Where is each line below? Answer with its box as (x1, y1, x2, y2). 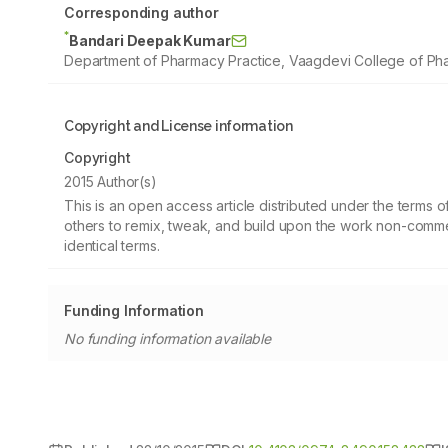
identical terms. (64, 237, 160, 254)
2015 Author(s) (64, 173, 157, 190)
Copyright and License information (64, 118, 293, 134)
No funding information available (64, 330, 271, 347)
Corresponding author (64, 4, 219, 21)
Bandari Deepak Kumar (68, 32, 231, 49)
